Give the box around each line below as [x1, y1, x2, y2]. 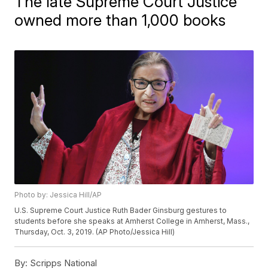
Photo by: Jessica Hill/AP [14, 190, 102, 200]
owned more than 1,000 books [14, 11, 226, 29]
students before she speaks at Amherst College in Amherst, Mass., [14, 217, 250, 226]
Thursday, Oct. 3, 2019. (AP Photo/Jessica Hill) [14, 227, 175, 237]
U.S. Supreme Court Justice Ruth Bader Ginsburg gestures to [14, 206, 227, 215]
